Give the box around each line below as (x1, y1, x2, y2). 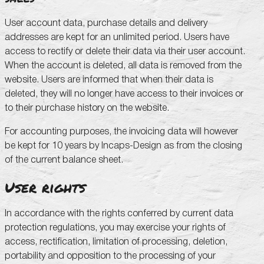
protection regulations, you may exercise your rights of (5, 223, 226, 233)
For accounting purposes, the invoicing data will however (5, 127, 238, 136)
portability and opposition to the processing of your (5, 252, 216, 261)
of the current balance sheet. (5, 155, 123, 164)
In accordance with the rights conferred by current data (5, 209, 233, 219)
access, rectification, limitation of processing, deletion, (5, 237, 227, 247)
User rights (5, 177, 85, 197)
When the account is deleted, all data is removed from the (5, 61, 242, 70)
